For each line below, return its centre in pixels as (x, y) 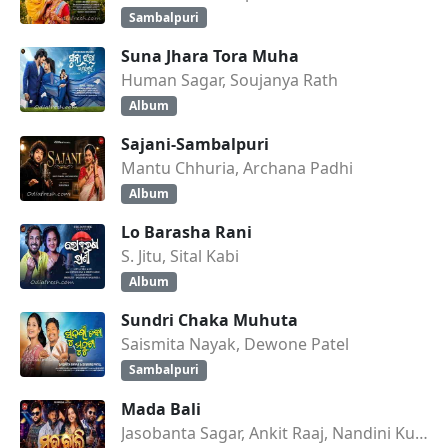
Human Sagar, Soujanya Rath (229, 79)
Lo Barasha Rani (186, 232)
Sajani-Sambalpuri (195, 143)
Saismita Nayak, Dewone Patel (235, 344)
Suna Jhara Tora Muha (210, 55)
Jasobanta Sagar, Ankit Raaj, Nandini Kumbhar (421, 432)
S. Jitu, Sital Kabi (180, 256)
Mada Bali (161, 408)
